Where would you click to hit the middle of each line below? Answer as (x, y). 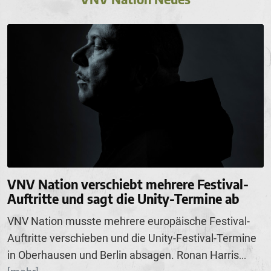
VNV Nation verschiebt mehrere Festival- (128, 184)
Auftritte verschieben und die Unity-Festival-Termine (132, 238)
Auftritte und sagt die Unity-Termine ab (123, 199)
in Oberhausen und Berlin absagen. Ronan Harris (123, 255)
